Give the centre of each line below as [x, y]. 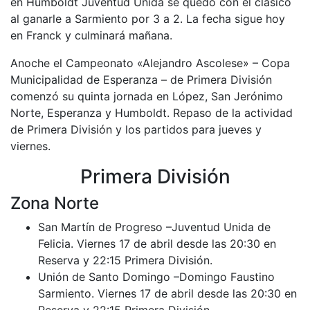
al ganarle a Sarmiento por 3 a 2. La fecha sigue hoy [148, 18]
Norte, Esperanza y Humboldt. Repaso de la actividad [152, 112]
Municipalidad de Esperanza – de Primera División [141, 79]
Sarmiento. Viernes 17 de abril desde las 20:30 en [167, 293]
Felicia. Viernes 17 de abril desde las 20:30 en [157, 243]
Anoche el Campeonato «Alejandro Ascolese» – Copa [150, 63]
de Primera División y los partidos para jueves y [136, 129]
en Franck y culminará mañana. [91, 35]
